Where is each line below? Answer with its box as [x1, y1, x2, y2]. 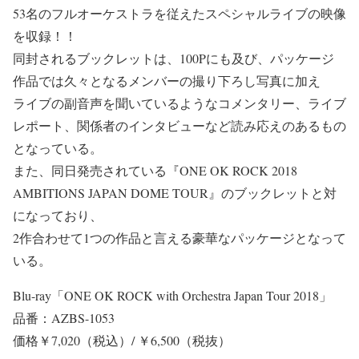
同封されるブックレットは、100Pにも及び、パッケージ [13, 49, 334, 67]
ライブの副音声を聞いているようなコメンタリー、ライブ [13, 94, 346, 111]
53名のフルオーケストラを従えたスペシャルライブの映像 [13, 4, 346, 22]
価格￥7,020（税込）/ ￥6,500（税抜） [13, 331, 231, 349]
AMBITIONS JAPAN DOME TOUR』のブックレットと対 [13, 184, 337, 201]
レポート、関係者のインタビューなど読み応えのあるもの [13, 116, 346, 134]
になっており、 [13, 206, 103, 224]
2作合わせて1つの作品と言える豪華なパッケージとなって [13, 228, 346, 246]
